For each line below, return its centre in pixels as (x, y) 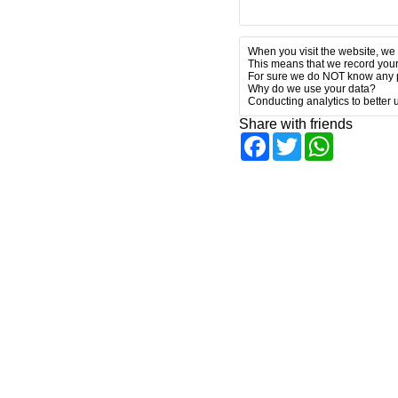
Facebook (300, 139)
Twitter (322, 139)
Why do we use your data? (311, 89)
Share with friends (295, 124)
